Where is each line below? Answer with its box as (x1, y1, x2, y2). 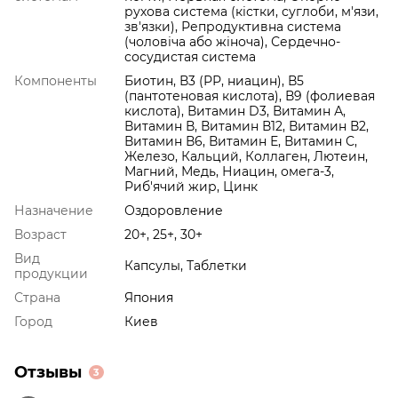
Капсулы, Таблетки (124, 257, 247, 274)
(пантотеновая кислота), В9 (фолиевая (124, 87, 375, 104)
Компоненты (14, 72, 97, 89)
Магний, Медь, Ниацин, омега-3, (124, 163, 334, 179)
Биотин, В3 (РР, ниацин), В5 (124, 72, 304, 89)
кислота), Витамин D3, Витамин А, (124, 102, 346, 119)
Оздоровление (124, 202, 223, 219)
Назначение (14, 202, 93, 219)
